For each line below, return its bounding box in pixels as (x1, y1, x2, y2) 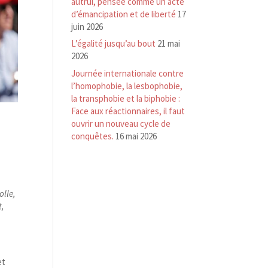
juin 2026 (71, 20, 103, 32)
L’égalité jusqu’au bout (71, 38, 156, 49)
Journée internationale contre (71, 67, 184, 79)
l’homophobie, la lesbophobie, (71, 80, 183, 92)
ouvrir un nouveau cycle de (71, 117, 171, 129)
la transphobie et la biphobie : (71, 92, 181, 104)
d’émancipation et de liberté (71, 8, 176, 20)
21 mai (157, 38, 181, 49)
